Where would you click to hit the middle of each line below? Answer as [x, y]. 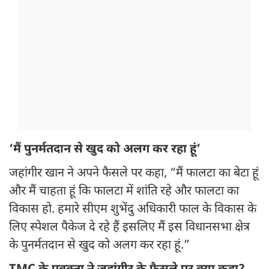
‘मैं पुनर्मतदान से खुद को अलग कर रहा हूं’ [105, 150]
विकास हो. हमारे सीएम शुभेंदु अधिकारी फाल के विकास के [133, 210]
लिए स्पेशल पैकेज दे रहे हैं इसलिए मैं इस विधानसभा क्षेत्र [129, 228]
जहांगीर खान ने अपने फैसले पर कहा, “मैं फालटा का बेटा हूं [134, 174]
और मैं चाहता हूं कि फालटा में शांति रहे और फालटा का [124, 192]
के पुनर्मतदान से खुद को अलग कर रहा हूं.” [99, 246]
